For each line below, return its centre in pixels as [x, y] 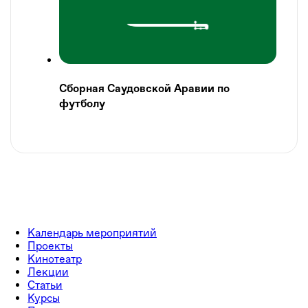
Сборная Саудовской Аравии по [144, 89]
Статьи [45, 285]
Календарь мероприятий [92, 232]
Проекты [50, 245]
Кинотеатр [55, 258]
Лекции [48, 272]
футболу [82, 104]
